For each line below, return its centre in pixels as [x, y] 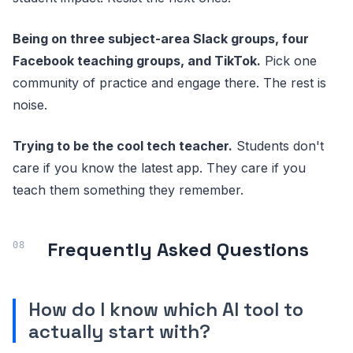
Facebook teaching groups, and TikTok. [137, 61]
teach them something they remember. [128, 190]
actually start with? [119, 331]
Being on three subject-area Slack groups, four [161, 39]
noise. [30, 105]
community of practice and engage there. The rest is [169, 83]
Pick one [289, 61]
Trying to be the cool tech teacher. [123, 146]
